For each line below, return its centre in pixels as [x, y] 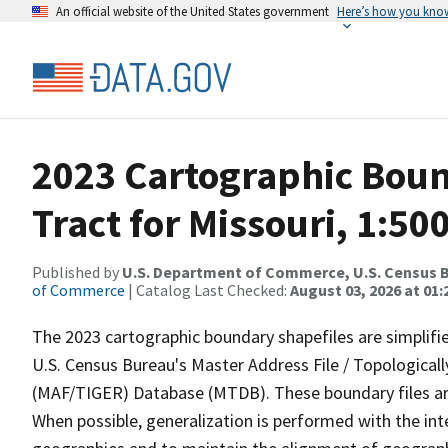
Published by [77, 272]
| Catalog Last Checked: [207, 290]
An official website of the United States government [192, 11]
